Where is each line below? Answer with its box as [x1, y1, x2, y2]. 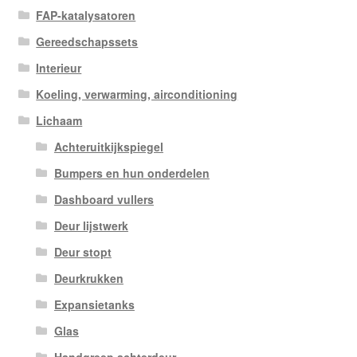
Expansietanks [53, 296, 135, 313]
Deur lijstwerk [53, 218, 128, 234]
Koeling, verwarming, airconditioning [36, 86, 238, 103]
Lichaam [36, 112, 83, 129]
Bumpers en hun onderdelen [53, 165, 210, 182]
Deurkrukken [53, 270, 124, 287]
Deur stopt [53, 244, 112, 261]
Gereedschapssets [36, 33, 139, 50]
